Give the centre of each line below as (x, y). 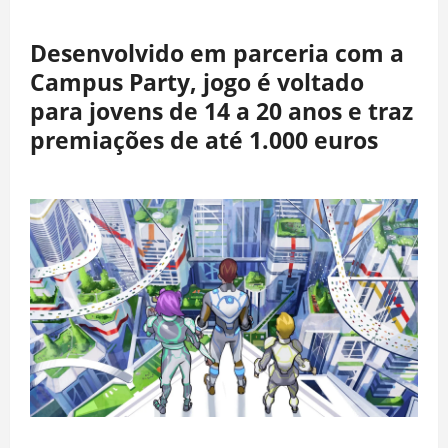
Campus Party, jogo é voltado (197, 81)
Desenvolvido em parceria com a (217, 52)
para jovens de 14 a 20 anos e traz (221, 110)
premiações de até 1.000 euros (204, 139)
